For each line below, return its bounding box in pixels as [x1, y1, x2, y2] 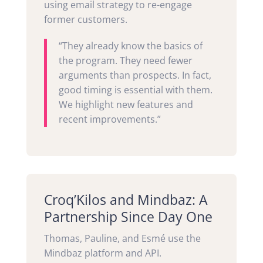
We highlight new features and [58, 97, 193, 111]
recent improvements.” [58, 112, 161, 126]
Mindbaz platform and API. [43, 246, 161, 259]
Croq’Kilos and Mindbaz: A [43, 190, 208, 209]
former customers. [43, 12, 127, 26]
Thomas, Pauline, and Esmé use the [43, 231, 201, 245]
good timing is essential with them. [58, 83, 213, 96]
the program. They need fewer [58, 53, 193, 67]
